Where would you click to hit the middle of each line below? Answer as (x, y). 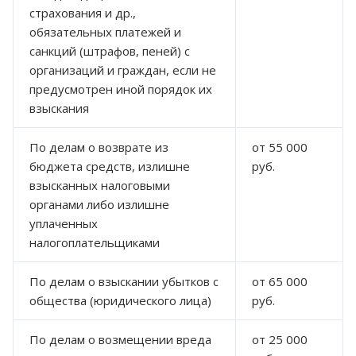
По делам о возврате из (99, 147)
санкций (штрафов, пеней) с (110, 50)
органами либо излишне (99, 204)
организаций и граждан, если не (123, 70)
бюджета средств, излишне (110, 166)
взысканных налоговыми (100, 185)
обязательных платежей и (105, 31)
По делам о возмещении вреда (120, 339)
